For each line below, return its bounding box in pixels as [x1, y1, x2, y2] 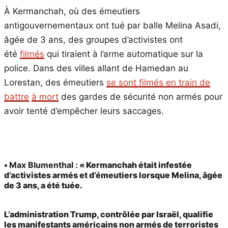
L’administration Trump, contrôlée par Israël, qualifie [4, 209, 213, 220]
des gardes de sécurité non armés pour [59, 91, 222, 102]
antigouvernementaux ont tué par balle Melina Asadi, [4, 20, 221, 31]
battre [4, 91, 29, 102]
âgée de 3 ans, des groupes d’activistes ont [4, 34, 183, 45]
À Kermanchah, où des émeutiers [4, 6, 140, 16]
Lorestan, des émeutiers [4, 77, 106, 88]
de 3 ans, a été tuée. [4, 180, 82, 190]
